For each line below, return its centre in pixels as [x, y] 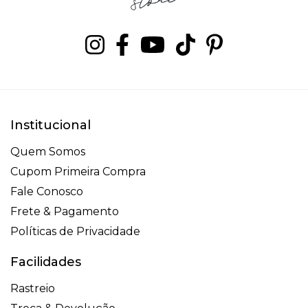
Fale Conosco [47, 192]
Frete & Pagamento [65, 212]
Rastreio [33, 289]
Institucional [51, 125]
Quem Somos [48, 152]
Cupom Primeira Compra [78, 172]
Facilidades [46, 262]
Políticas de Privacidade [75, 232]
